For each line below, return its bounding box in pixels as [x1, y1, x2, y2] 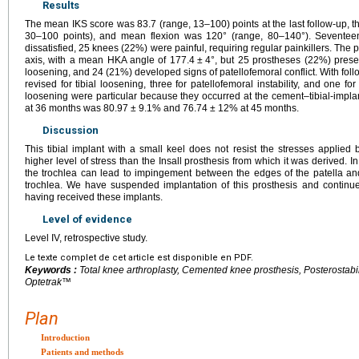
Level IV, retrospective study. [25, 232, 147, 244]
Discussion [42, 123, 99, 136]
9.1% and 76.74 [139, 102, 208, 114]
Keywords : [25, 264, 79, 276]
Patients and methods [41, 346, 123, 357]
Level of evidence [42, 212, 132, 225]
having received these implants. [25, 191, 163, 203]
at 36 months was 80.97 [25, 102, 128, 114]
